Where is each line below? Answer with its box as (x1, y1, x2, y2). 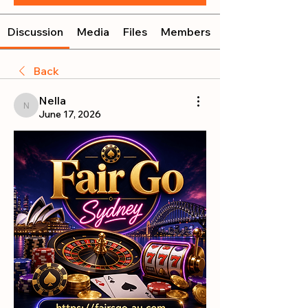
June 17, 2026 (38, 107, 101, 120)
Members (160, 24, 211, 38)
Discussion (6, 24, 63, 38)
